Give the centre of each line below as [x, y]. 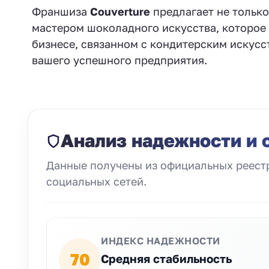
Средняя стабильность [166, 258]
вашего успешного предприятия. [119, 60]
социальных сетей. [96, 181]
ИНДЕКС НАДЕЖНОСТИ [161, 241]
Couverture [120, 11]
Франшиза [61, 11]
